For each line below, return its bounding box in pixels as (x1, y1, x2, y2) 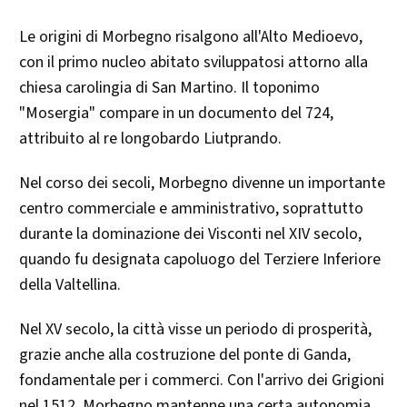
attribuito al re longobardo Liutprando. (19, 126, 282, 150)
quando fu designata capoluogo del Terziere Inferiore (19, 247, 381, 271)
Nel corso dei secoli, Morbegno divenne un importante (19, 171, 385, 194)
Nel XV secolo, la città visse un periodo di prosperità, (19, 317, 372, 341)
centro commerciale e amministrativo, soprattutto (19, 196, 363, 220)
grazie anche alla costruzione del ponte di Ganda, (19, 342, 351, 366)
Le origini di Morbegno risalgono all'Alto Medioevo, (19, 25, 362, 48)
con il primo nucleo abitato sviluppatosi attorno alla (19, 50, 368, 74)
